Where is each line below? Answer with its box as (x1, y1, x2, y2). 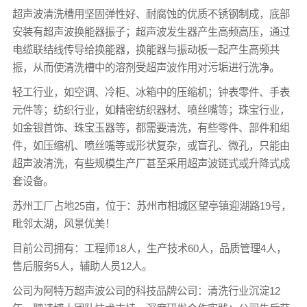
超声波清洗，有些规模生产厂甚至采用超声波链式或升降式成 (12, 157, 290, 169)
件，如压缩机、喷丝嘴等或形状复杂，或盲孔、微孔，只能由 (12, 139, 290, 151)
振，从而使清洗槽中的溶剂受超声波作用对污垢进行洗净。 (12, 61, 280, 73)
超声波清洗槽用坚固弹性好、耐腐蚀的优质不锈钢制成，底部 (12, 8, 290, 20)
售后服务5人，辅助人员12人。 (12, 260, 152, 272)
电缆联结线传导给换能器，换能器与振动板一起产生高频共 (12, 43, 280, 56)
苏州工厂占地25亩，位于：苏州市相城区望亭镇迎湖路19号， (12, 199, 291, 212)
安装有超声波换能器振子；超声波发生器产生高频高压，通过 (12, 25, 290, 38)
